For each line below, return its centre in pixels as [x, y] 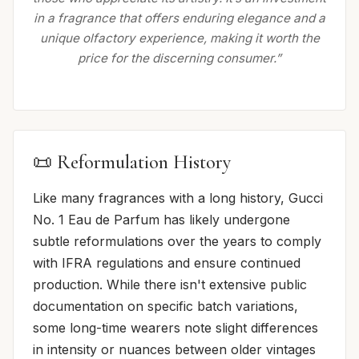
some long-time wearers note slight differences [175, 327]
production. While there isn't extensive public [170, 284]
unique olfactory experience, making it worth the [179, 38]
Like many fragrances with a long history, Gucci [178, 198]
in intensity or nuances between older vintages [174, 349]
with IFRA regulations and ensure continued [167, 262]
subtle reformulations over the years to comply [177, 241]
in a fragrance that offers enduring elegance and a [179, 18]
